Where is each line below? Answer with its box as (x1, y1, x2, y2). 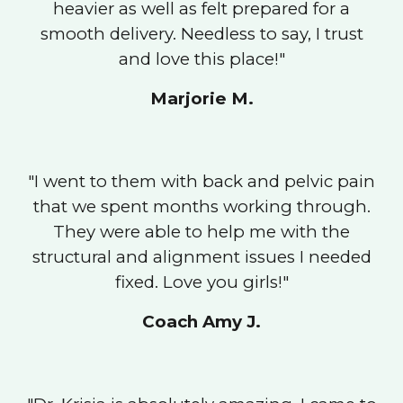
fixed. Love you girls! (114, 272, 282, 292)
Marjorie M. (149, 88, 254, 109)
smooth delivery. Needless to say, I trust (40, 23, 363, 44)
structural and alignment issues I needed (31, 246, 372, 267)
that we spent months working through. (32, 196, 371, 217)
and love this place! (118, 49, 279, 69)
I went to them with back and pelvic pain (34, 171, 375, 192)
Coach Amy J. (142, 311, 261, 332)
